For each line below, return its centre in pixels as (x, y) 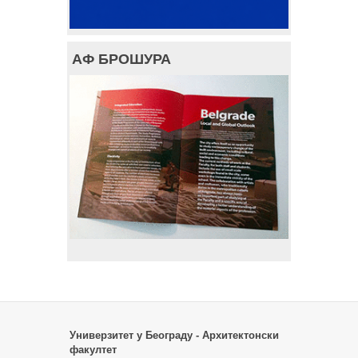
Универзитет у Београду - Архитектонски (174, 336)
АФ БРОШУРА (121, 59)
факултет (93, 350)
